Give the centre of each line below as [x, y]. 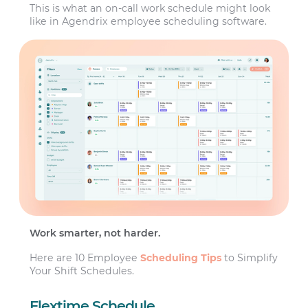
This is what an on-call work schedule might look [150, 8]
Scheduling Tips [181, 257]
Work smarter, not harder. [97, 233]
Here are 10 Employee [85, 257]
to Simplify [250, 257]
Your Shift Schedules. [82, 271]
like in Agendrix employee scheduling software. [148, 21]
